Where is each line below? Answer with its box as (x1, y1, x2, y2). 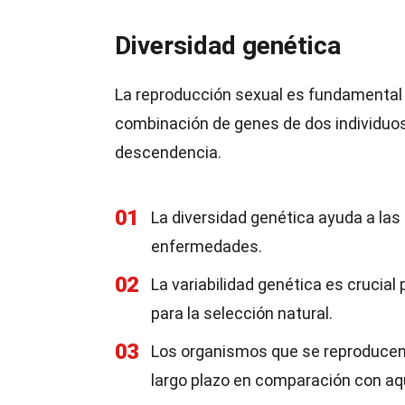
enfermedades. (151, 237, 262, 256)
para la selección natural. (151, 304, 333, 323)
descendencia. (115, 143, 221, 162)
